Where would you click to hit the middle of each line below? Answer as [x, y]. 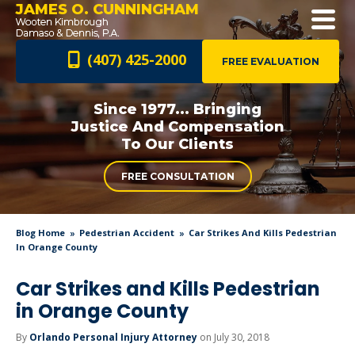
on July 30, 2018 [233, 337]
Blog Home [40, 233]
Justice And [117, 127]
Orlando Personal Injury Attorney [113, 337]
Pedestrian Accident [127, 233]
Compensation [224, 127]
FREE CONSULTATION [177, 176]
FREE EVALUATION [271, 61]
